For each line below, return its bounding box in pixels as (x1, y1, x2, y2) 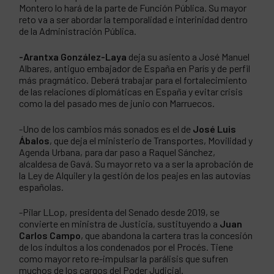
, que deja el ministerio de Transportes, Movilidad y (50, 134, 253, 146)
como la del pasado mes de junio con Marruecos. (19, 97, 215, 109)
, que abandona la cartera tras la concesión (81, 229, 253, 242)
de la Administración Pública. (19, 25, 137, 37)
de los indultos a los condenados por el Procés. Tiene (19, 241, 234, 253)
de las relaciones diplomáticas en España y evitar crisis (19, 85, 243, 97)
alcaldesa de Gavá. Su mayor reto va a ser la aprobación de (19, 157, 254, 169)
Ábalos (19, 134, 50, 146)
